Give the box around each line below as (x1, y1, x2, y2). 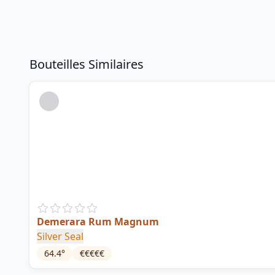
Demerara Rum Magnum (37, 215, 159, 228)
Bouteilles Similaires (29, 56, 144, 72)
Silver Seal (37, 230, 83, 243)
